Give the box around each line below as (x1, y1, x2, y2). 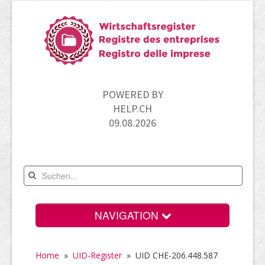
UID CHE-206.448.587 (135, 250, 218, 261)
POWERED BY (102, 88, 163, 101)
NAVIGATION (94, 208, 161, 222)
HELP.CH (113, 102, 152, 115)
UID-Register (73, 250, 122, 261)
